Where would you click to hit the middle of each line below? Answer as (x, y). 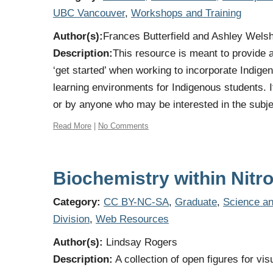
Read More (72, 126)
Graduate (196, 202)
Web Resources (132, 219)
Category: (77, 202)
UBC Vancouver (89, 13)
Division (71, 219)
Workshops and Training (186, 13)
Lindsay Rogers (140, 242)
